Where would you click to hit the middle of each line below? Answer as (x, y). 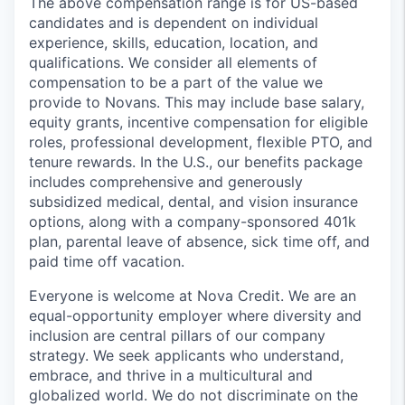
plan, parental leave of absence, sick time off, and (199, 241)
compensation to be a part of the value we (176, 82)
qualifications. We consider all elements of (173, 62)
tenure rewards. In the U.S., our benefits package (196, 162)
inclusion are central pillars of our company (177, 335)
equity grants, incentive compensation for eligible (198, 122)
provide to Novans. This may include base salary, (197, 102)
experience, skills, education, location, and (174, 42)
